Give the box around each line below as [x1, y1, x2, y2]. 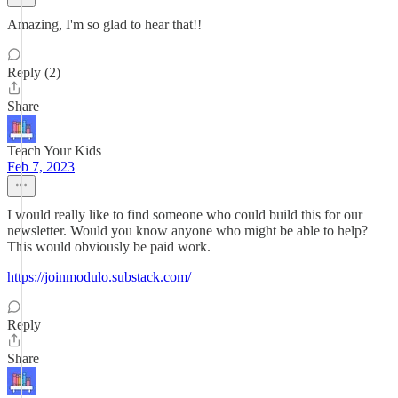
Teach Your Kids [7, 143, 101, 158]
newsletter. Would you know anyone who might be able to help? [7, 223, 368, 238]
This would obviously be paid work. [7, 239, 211, 254]
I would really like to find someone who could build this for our [7, 207, 362, 222]
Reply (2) [7, 65, 60, 80]
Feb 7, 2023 [7, 159, 75, 174]
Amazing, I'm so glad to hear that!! [7, 17, 202, 32]
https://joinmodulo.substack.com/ [7, 269, 191, 284]
